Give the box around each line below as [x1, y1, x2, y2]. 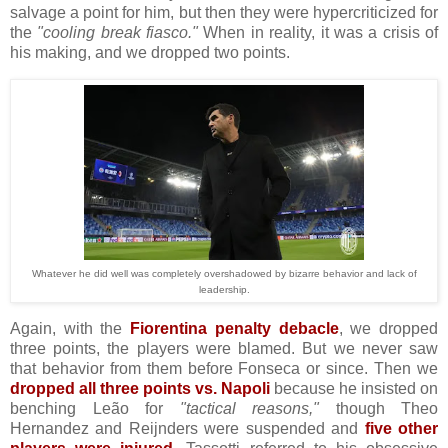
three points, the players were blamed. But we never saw [10, 339, 438, 357]
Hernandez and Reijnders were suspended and [10, 419, 365, 437]
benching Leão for [10, 399, 180, 417]
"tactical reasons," [179, 399, 319, 417]
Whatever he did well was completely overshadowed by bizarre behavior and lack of [31, 268, 417, 280]
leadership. [198, 284, 250, 296]
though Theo [319, 399, 438, 417]
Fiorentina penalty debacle [130, 319, 339, 337]
